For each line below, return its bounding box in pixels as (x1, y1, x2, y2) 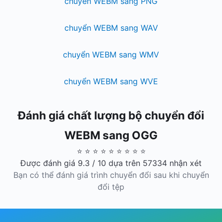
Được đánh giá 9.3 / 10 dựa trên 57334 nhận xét (20, 158, 202, 168)
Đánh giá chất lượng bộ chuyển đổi (18, 109, 204, 122)
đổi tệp (98, 182, 124, 192)
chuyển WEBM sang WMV (63, 50, 159, 59)
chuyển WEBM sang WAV (64, 23, 158, 33)
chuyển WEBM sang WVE (64, 76, 158, 86)
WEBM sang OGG (64, 128, 158, 142)
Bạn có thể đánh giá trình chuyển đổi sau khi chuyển (13, 170, 209, 180)
